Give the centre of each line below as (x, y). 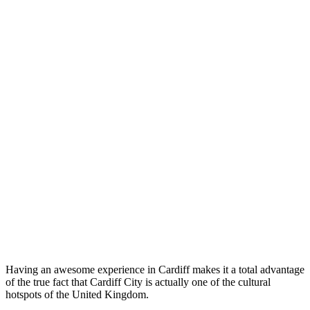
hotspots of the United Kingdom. (77, 294)
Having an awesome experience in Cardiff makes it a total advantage (155, 269)
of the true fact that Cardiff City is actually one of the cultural (138, 282)
